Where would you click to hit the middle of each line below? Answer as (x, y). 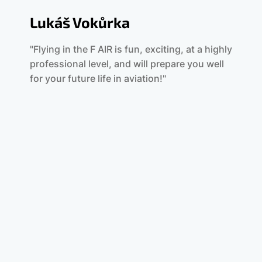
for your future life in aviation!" (98, 78)
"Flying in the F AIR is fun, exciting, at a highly (131, 49)
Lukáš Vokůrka (80, 22)
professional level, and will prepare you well (127, 63)
